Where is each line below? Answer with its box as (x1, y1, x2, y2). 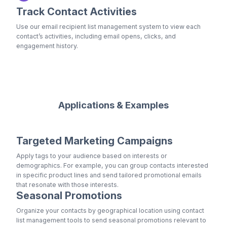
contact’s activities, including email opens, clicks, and (16, 32, 176, 41)
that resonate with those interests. (16, 181, 119, 189)
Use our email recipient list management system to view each (16, 23, 201, 31)
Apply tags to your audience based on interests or (16, 152, 167, 160)
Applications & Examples (58, 99, 169, 111)
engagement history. (16, 42, 78, 50)
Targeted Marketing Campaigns (16, 135, 173, 147)
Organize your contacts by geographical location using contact (16, 207, 204, 215)
